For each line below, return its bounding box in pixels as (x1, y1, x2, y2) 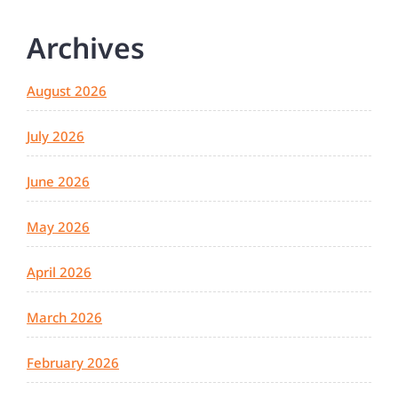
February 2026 (27, 354, 119, 372)
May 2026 (27, 218, 90, 236)
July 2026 (27, 127, 84, 146)
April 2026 (27, 263, 92, 282)
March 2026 (27, 308, 102, 327)
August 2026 (27, 82, 107, 100)
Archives (27, 28, 145, 68)
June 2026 (27, 172, 90, 191)
